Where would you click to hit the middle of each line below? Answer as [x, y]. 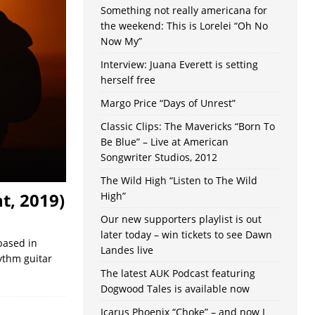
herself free [128, 80]
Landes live [127, 250]
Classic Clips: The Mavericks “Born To [187, 127]
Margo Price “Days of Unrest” [168, 103]
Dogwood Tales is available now [175, 289]
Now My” [121, 41]
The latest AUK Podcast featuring [178, 274]
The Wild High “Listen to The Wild [179, 181]
